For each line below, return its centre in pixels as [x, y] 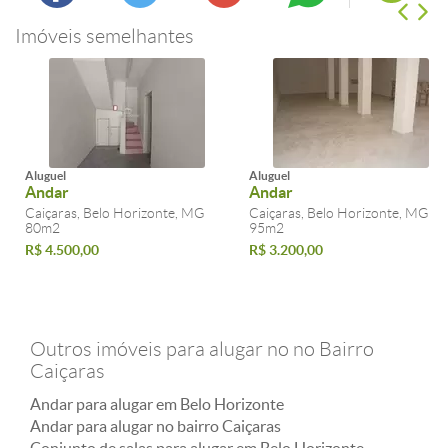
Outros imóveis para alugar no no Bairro [202, 349]
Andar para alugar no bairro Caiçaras [155, 426]
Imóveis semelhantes [104, 36]
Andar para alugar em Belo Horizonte [157, 404]
